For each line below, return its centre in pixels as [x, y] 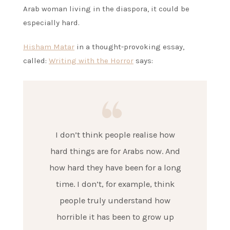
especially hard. [51, 23]
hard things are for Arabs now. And [115, 151]
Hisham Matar [49, 47]
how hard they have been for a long [115, 168]
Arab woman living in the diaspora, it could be [106, 9]
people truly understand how [115, 201]
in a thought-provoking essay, [129, 47]
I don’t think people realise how [115, 135]
